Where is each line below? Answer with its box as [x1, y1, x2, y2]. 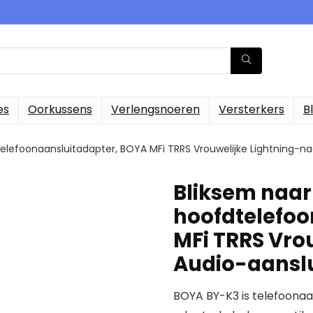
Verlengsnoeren [111, 101, 200, 117]
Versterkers [219, 101, 284, 117]
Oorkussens [28, 101, 92, 117]
